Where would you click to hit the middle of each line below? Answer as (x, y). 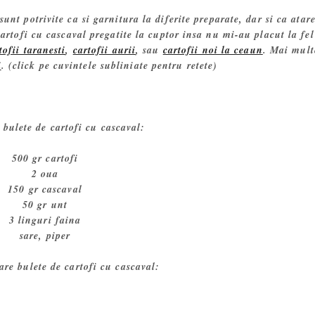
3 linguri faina (45, 220)
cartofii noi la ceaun (213, 50)
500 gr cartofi (45, 159)
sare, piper (45, 236)
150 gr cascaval (45, 189)
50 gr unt (45, 205)
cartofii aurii (104, 50)
